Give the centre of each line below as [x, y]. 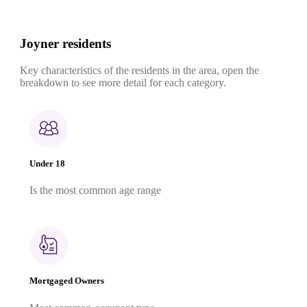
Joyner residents [65, 44]
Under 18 [47, 164]
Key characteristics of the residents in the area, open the [139, 70]
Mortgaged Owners [67, 281]
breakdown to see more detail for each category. [123, 82]
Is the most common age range [95, 191]
